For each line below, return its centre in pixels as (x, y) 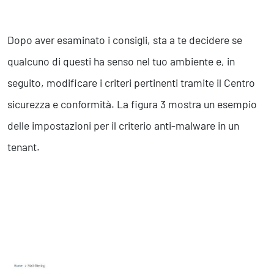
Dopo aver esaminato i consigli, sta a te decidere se (125, 40)
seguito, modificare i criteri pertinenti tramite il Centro (131, 83)
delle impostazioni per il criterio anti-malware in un (123, 126)
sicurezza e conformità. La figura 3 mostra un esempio (132, 104)
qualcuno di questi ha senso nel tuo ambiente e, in (121, 61)
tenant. (24, 147)
